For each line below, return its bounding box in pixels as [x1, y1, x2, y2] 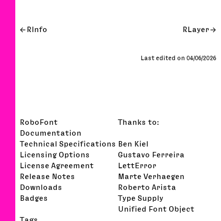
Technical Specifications [20, 139, 116, 147]
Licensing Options [20, 150, 90, 158]
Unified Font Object [118, 204, 195, 213]
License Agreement [20, 161, 94, 169]
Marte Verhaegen [118, 172, 185, 180]
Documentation [20, 128, 81, 137]
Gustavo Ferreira [118, 150, 185, 158]
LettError [118, 161, 157, 169]
